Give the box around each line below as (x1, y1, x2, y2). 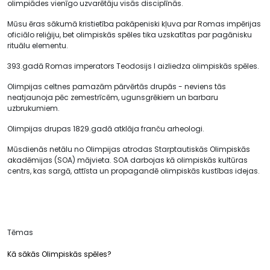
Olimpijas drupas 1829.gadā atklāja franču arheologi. (7, 124, 204, 134)
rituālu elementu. (7, 40, 68, 51)
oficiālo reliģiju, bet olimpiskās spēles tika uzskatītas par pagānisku (7, 30, 252, 40)
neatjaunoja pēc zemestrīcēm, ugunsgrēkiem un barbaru (7, 92, 218, 102)
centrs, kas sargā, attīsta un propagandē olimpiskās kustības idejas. (7, 166, 262, 176)
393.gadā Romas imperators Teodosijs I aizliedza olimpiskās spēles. (7, 61, 259, 71)
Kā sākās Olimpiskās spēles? (7, 249, 111, 259)
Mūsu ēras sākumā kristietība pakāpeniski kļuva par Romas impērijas (7, 19, 261, 29)
